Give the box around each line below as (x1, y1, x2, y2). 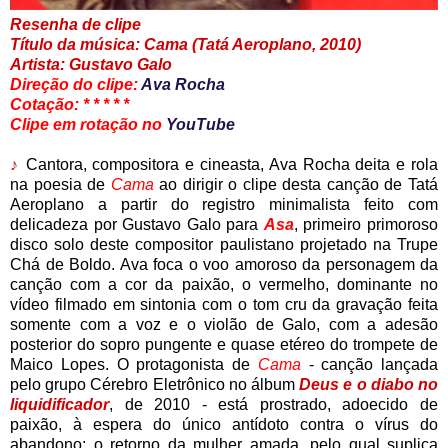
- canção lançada (300, 355, 438, 373)
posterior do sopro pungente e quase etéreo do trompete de (10, 335, 438, 353)
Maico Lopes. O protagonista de (10, 355, 258, 373)
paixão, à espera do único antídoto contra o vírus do (10, 415, 438, 433)
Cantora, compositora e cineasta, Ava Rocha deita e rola (25, 155, 439, 173)
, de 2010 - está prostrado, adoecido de (109, 395, 438, 413)
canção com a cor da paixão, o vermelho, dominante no (10, 275, 438, 293)
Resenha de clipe (10, 15, 141, 33)
